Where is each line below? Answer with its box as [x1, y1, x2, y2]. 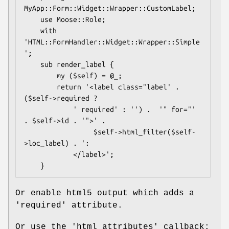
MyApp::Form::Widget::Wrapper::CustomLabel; [24, 4, 196, 12]
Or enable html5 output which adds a [15, 188, 194, 198]
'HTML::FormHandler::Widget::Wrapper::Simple [24, 37, 200, 46]
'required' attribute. [15, 200, 123, 210]
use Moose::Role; [24, 15, 40, 24]
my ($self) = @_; [24, 71, 57, 80]
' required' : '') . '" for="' [24, 105, 73, 113]
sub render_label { [24, 60, 40, 68]
